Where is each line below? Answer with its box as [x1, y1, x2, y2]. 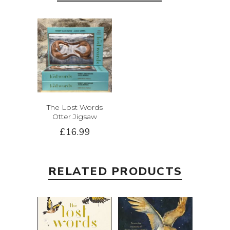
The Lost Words [47, 103, 103, 112]
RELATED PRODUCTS [48, 164, 182, 180]
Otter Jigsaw [52, 112, 98, 122]
